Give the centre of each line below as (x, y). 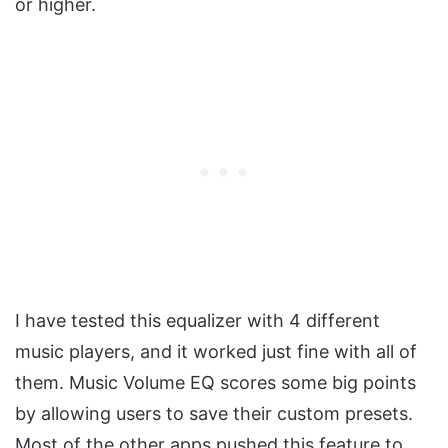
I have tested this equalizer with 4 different (197, 320)
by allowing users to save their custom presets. (214, 413)
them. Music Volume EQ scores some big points (215, 382)
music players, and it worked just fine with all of (216, 351)
